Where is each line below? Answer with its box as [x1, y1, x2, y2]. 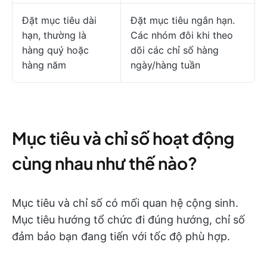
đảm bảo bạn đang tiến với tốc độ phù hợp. [12, 230, 230, 243]
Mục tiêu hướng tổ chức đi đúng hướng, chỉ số [12, 213, 245, 226]
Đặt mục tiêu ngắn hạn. [131, 14, 235, 26]
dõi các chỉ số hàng [131, 44, 219, 56]
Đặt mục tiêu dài [22, 14, 97, 26]
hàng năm [22, 59, 66, 71]
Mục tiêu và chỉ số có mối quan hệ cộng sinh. [12, 197, 238, 209]
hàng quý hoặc [22, 44, 89, 56]
